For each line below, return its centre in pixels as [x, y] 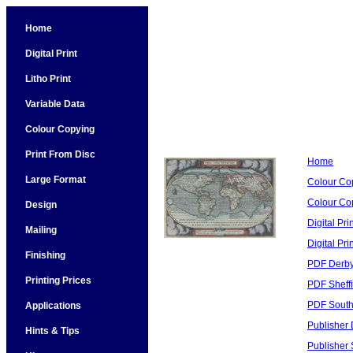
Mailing [41, 230]
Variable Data [55, 104]
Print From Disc [60, 154]
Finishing [45, 255]
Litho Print [48, 79]
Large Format [55, 180]
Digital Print [51, 54]
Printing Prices [58, 281]
